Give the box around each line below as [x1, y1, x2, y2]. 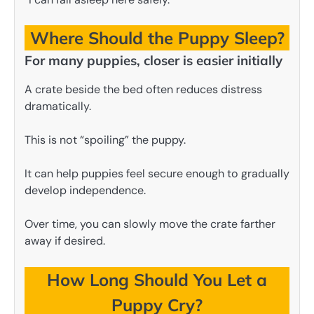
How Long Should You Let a [47, 268, 267, 290]
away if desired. [25, 233, 105, 249]
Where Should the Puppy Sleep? [29, 27, 285, 48]
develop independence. [25, 183, 146, 198]
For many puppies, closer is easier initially [25, 52, 282, 69]
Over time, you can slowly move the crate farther [25, 217, 275, 232]
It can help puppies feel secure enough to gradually [25, 166, 289, 182]
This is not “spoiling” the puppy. [25, 132, 186, 148]
